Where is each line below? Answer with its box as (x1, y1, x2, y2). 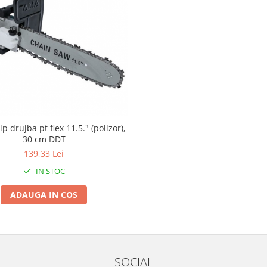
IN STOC (33, 165, 65, 176)
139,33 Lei (24, 147, 64, 159)
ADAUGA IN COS (10, 188, 78, 200)
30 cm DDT (22, 133, 66, 145)
